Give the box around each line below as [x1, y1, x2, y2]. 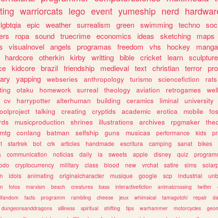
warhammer [140, 204, 168, 212]
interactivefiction [115, 182, 152, 190]
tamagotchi [162, 193, 187, 201]
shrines [71, 117, 93, 127]
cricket [140, 52, 162, 62]
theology [104, 85, 130, 94]
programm [41, 193, 65, 201]
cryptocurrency [15, 160, 54, 169]
